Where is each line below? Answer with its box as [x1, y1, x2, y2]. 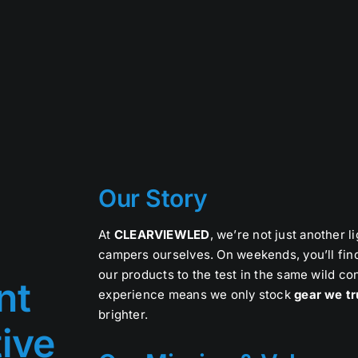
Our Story [98, 184, 208, 213]
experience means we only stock [98, 287, 295, 303]
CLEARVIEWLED [113, 227, 210, 243]
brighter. [98, 307, 149, 323]
